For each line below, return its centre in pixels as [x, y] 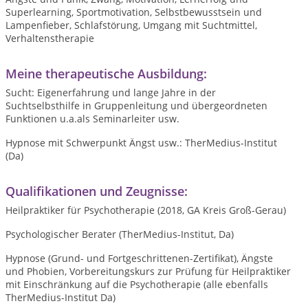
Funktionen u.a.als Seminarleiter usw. [92, 119]
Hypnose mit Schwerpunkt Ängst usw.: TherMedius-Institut [141, 143]
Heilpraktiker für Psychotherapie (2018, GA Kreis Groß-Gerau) [146, 210]
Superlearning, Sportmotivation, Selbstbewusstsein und [134, 12]
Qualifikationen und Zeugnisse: [97, 191]
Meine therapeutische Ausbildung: [106, 74]
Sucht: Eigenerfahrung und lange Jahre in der [111, 92]
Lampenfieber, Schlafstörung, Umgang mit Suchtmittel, [131, 25]
